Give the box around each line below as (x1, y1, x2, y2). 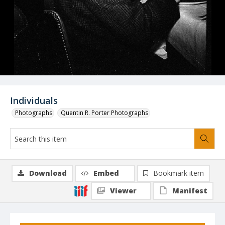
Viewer (110, 186, 137, 195)
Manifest (172, 186, 207, 195)
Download (29, 168, 67, 178)
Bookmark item (153, 168, 204, 178)
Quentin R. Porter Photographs (61, 108, 148, 117)
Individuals (10, 94, 58, 106)
